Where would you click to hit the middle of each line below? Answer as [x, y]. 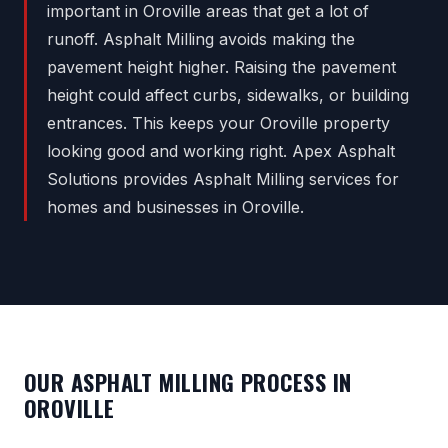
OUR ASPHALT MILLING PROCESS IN [188, 382]
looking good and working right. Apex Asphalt [221, 151]
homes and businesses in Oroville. [175, 207]
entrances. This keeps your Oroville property [218, 123]
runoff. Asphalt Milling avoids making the [201, 39]
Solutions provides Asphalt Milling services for [223, 179]
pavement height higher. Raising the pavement [221, 67]
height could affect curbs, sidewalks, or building [228, 95]
